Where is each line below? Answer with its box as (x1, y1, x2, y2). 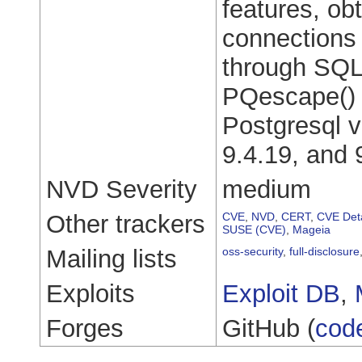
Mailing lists (46, 244, 177, 273)
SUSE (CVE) (222, 222, 286, 236)
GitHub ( (222, 314, 315, 343)
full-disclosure (289, 244, 360, 258)
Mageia (293, 222, 330, 236)
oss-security (222, 244, 283, 258)
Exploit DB (222, 279, 340, 308)
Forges (46, 314, 124, 343)
